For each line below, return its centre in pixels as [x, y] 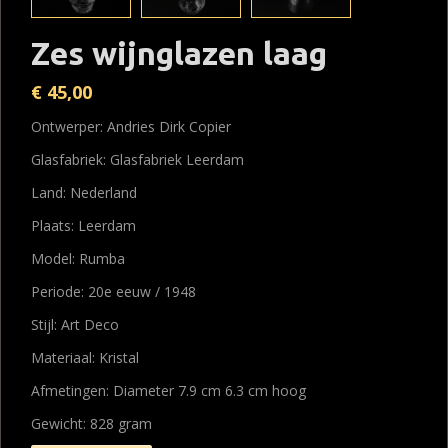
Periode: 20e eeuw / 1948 [113, 291]
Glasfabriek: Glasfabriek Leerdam [137, 159]
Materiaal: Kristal [85, 357]
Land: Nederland [84, 192]
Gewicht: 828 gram [91, 423]
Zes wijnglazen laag [179, 53]
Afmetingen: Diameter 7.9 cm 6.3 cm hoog [168, 390]
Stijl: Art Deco [75, 324]
